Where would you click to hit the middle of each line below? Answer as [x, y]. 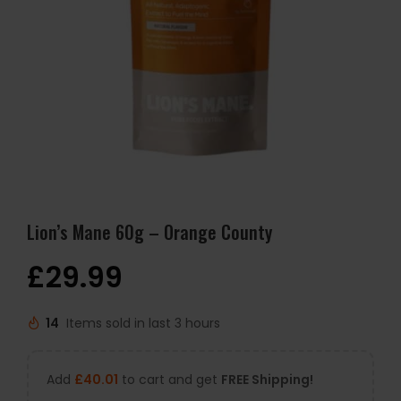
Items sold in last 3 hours [143, 324]
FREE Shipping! [267, 380]
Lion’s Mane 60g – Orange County [149, 232]
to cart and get [170, 380]
